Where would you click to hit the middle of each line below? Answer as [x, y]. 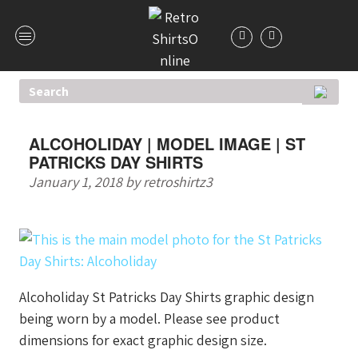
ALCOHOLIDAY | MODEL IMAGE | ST [167, 143]
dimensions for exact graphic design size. [143, 340]
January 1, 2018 [75, 182]
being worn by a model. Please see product [149, 318]
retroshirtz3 [177, 182]
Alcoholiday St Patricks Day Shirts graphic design [166, 297]
